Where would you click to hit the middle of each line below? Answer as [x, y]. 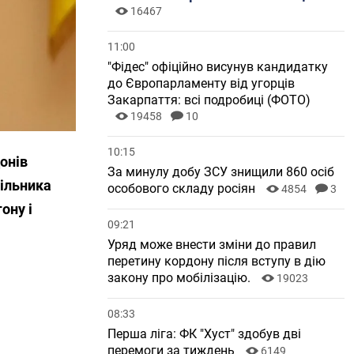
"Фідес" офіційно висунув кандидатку [218, 67]
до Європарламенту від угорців [201, 83]
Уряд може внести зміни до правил [212, 245]
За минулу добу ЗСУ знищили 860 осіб [221, 172]
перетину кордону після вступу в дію [217, 261]
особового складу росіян [183, 188]
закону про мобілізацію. [181, 278]
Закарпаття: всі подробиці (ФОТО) [209, 100]
